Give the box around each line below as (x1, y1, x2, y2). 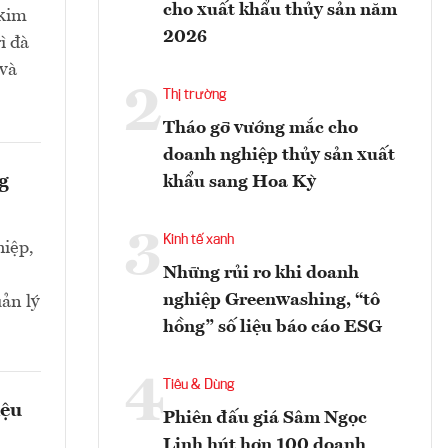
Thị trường (163, 88, 226, 103)
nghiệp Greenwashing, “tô (163, 291, 380, 310)
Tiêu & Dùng (163, 378, 234, 393)
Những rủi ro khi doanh (163, 264, 359, 283)
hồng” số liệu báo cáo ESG (163, 318, 382, 337)
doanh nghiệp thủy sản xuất (163, 146, 395, 165)
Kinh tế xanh (163, 233, 234, 248)
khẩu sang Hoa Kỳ (163, 173, 316, 192)
